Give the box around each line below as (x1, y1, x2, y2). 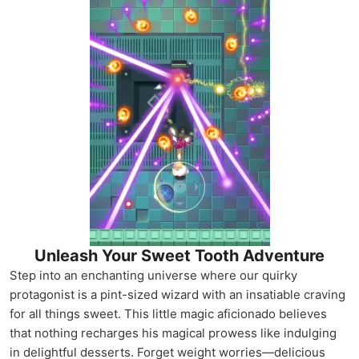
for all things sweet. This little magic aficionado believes (10, 306, 327, 321)
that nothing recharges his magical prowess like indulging (10, 325, 337, 341)
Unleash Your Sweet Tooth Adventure (34, 246, 325, 265)
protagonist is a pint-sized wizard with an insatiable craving (10, 287, 345, 302)
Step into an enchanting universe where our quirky (10, 268, 297, 283)
